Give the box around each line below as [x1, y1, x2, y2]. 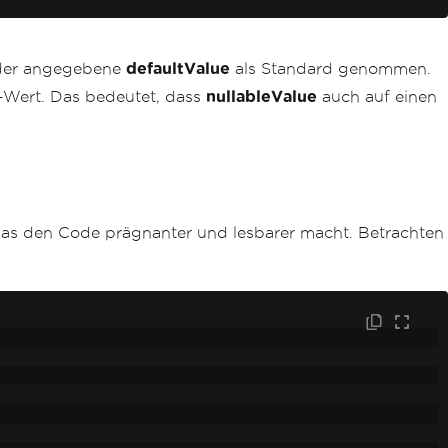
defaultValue [126, 60, 230, 77]
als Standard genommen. [230, 60, 431, 77]
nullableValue [206, 88, 317, 105]
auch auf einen [317, 88, 437, 105]
